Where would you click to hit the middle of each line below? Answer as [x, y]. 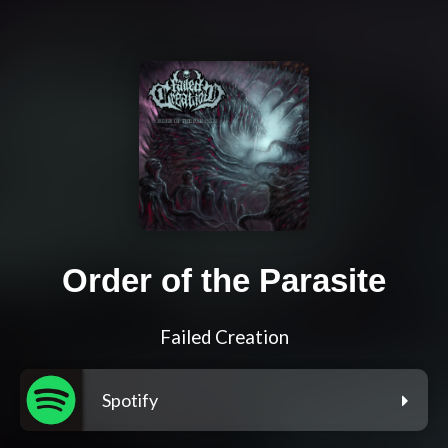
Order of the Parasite [224, 281]
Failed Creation [224, 337]
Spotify [130, 400]
